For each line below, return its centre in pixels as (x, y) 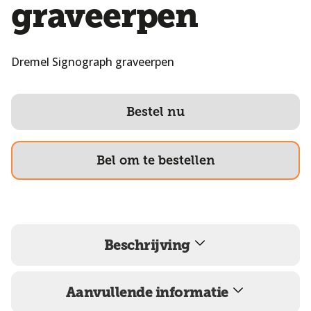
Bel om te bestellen (155, 161)
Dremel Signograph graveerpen (93, 62)
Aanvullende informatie (149, 293)
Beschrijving (149, 245)
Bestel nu (155, 112)
